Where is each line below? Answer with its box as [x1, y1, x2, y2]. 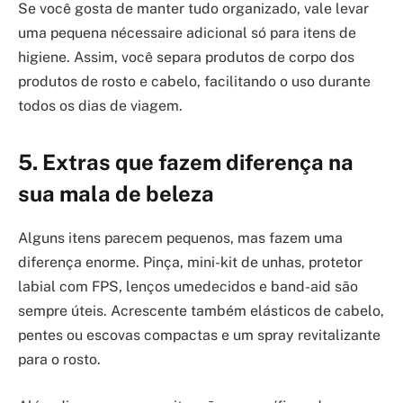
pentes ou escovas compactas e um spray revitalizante [18, 326, 381, 344]
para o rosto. [18, 350, 101, 368]
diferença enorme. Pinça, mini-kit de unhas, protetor [18, 253, 363, 271]
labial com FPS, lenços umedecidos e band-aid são [18, 277, 358, 295]
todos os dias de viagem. [18, 96, 183, 114]
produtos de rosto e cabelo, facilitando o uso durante [18, 72, 371, 90]
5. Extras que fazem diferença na [18, 149, 354, 175]
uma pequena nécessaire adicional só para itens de [18, 23, 356, 41]
